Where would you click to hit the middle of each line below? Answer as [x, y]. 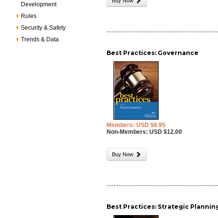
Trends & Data [40, 39]
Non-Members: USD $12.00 [145, 132]
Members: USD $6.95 [136, 125]
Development [39, 4]
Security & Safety [44, 28]
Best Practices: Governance [153, 53]
